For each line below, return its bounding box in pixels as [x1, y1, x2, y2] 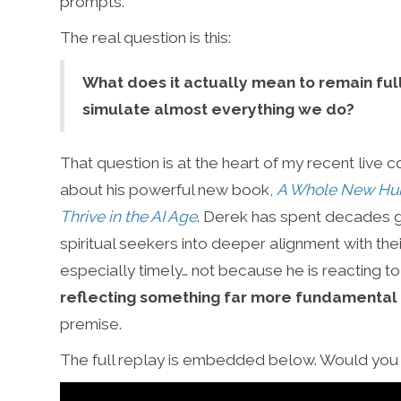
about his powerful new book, [60, 180, 277, 199]
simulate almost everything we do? [82, 99, 355, 118]
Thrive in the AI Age [60, 207, 198, 226]
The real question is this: [60, 28, 232, 47]
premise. [60, 314, 123, 333]
